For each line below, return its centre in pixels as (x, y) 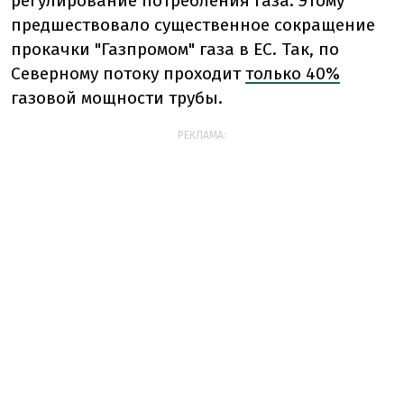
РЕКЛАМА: (202, 135)
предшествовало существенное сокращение (193, 25)
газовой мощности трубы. (117, 98)
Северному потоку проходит (128, 73)
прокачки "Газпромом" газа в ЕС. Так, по (175, 49)
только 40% (293, 73)
